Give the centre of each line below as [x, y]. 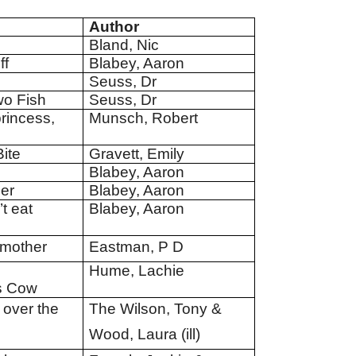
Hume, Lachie [136, 271]
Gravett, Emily [136, 154]
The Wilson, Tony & [155, 309]
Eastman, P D [136, 247]
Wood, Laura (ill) [144, 334]
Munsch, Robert [143, 118]
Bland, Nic [124, 45]
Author [116, 27]
